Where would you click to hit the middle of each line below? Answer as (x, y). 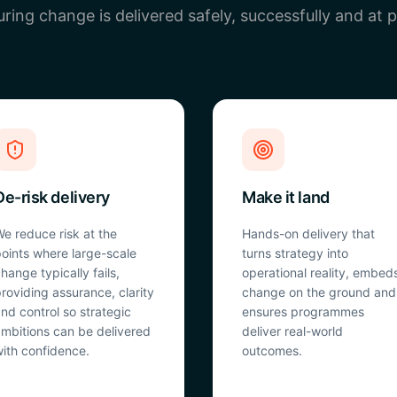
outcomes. (272, 350)
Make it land (286, 197)
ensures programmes (303, 311)
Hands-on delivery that (308, 234)
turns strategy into (295, 253)
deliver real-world (292, 331)
